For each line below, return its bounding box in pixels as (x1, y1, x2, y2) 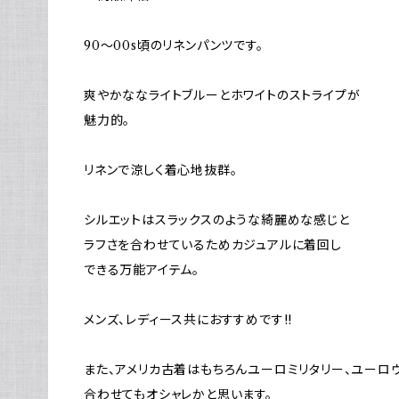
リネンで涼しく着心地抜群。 (84, 162, 238, 178)
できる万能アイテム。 (84, 262, 199, 278)
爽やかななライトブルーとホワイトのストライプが (84, 87, 361, 103)
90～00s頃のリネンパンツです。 (84, 37, 264, 53)
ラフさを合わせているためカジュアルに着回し (84, 237, 342, 253)
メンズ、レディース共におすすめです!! (84, 312, 293, 328)
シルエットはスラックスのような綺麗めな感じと (84, 212, 350, 228)
